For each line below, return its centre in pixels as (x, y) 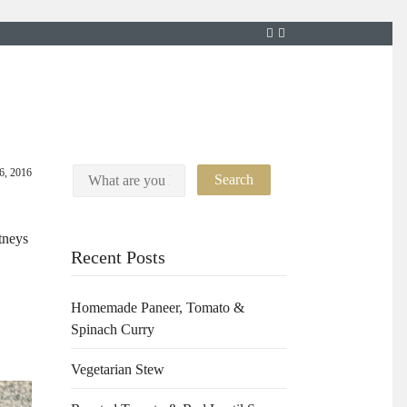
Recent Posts (119, 258)
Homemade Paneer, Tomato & (158, 308)
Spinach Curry (113, 330)
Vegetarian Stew (118, 370)
